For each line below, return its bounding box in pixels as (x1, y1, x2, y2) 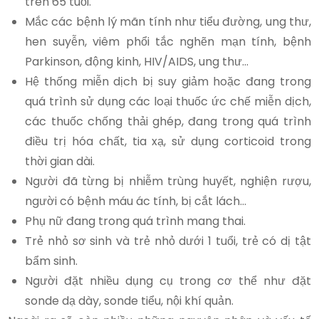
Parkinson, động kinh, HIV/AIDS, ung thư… (25, 53, 249, 70)
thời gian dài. (25, 152, 95, 169)
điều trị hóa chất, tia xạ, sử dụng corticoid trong (25, 132, 311, 150)
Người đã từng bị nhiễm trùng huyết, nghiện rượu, (25, 172, 311, 189)
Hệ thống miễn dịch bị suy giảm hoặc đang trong (25, 73, 311, 90)
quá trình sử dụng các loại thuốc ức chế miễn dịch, (25, 93, 311, 110)
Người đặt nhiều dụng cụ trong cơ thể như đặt (25, 272, 311, 289)
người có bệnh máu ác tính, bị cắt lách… (25, 192, 247, 209)
